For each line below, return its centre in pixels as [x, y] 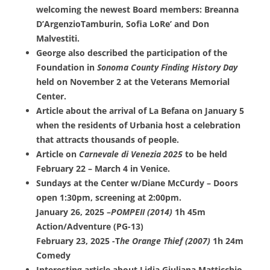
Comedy [53, 256]
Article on [58, 154]
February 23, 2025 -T [78, 241]
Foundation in [67, 67]
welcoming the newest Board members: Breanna [137, 10]
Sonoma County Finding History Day [167, 67]
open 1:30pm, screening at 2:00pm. [109, 198]
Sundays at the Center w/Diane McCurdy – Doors [137, 183]
